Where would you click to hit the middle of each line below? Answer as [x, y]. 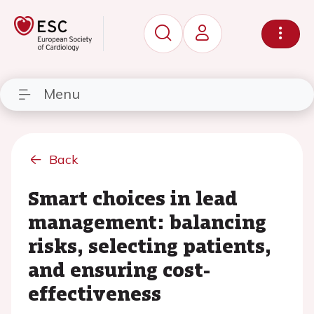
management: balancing [147, 221]
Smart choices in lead [133, 198]
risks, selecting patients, [150, 245]
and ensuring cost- [119, 269]
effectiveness [95, 293]
